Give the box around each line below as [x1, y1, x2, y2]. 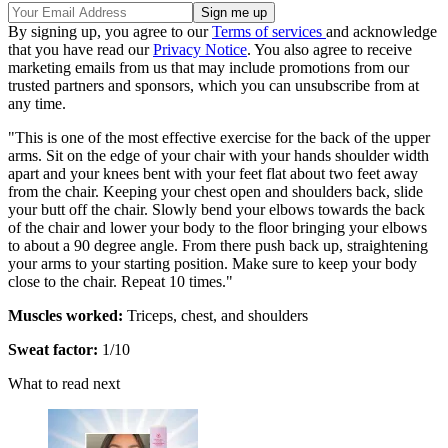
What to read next [8, 374, 120, 392]
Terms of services [212, 22, 326, 40]
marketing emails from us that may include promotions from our [8, 58, 409, 76]
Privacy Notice [153, 40, 247, 58]
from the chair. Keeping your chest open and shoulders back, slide [8, 182, 423, 200]
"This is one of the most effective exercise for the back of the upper [8, 128, 430, 146]
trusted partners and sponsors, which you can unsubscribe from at [8, 76, 419, 94]
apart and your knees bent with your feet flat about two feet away [8, 164, 418, 182]
